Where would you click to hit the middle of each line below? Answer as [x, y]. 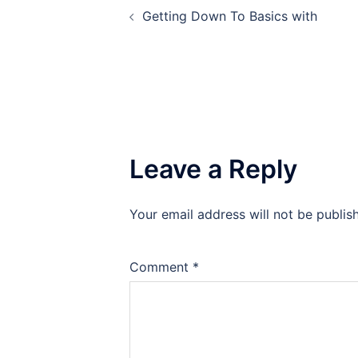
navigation [157, 34]
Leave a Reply [213, 169]
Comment [161, 267]
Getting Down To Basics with [230, 16]
